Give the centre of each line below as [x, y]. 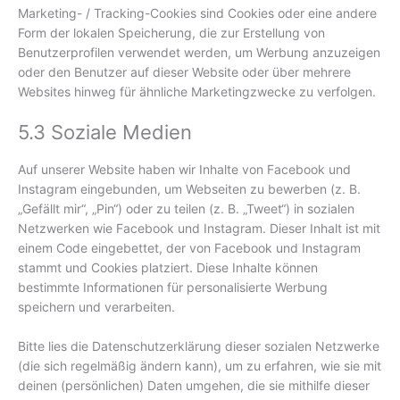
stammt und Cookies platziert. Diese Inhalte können [168, 267]
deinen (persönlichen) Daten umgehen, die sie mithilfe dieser [194, 385]
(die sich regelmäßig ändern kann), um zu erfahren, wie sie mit [200, 365]
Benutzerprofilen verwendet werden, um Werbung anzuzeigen [199, 53]
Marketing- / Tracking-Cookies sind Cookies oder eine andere [197, 13]
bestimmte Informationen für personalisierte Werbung [173, 287]
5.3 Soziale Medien [105, 132]
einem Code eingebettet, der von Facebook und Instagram [189, 247]
